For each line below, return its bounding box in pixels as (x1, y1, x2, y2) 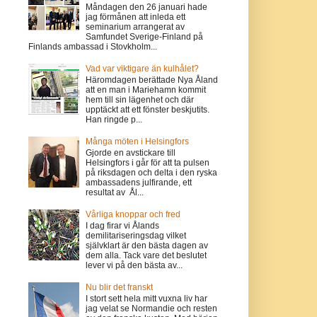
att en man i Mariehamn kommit (86, 84, 207, 95)
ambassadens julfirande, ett (86, 178, 192, 188)
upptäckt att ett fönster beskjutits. (86, 104, 210, 115)
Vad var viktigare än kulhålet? (86, 63, 200, 74)
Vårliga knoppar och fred (86, 209, 181, 219)
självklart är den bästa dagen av (86, 241, 209, 251)
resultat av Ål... (86, 188, 144, 198)
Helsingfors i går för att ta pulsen (86, 158, 210, 168)
